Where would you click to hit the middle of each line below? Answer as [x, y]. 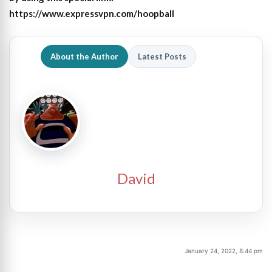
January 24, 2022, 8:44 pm [224, 251]
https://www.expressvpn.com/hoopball [92, 14]
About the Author [84, 56]
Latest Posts [162, 56]
